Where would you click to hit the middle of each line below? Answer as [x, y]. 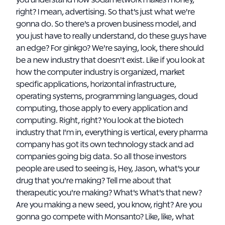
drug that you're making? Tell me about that [94, 181]
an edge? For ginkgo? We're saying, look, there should [110, 48]
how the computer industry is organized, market [100, 72]
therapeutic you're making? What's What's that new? [109, 193]
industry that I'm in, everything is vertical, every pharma [112, 133]
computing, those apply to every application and [102, 108]
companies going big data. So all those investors [101, 157]
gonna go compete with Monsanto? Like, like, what [105, 217]
